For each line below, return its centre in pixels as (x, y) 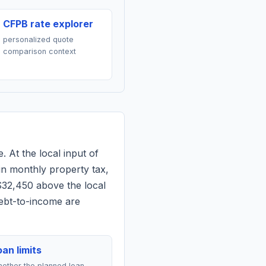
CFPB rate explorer (48, 24)
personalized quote (38, 39)
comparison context (39, 51)
